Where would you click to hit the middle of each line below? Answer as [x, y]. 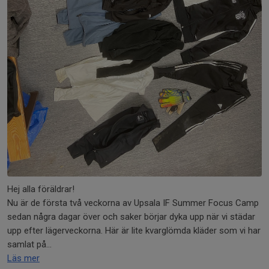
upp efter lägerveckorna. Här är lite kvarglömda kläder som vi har [134, 231]
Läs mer [23, 258]
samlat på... [29, 245]
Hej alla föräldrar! [41, 189]
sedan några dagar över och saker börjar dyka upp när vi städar [131, 217]
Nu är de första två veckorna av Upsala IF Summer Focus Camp [133, 203]
